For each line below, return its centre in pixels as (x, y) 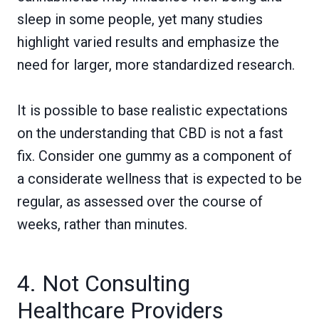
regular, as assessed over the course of (140, 202)
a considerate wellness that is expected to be (159, 179)
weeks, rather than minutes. (102, 225)
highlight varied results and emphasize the (148, 42)
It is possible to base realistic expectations (152, 111)
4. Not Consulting (104, 284)
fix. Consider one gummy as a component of (155, 156)
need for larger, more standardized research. (156, 65)
